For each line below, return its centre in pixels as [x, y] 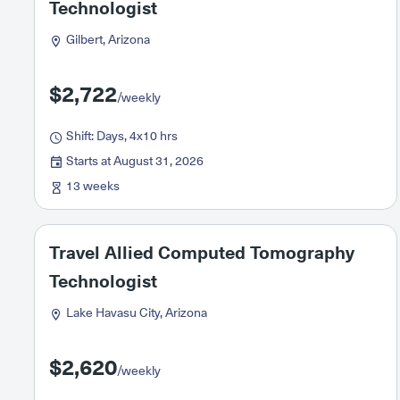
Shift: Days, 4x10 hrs [121, 136]
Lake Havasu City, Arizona [135, 313]
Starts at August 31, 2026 [133, 161]
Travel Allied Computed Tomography [202, 254]
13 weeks [92, 186]
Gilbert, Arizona [107, 40]
